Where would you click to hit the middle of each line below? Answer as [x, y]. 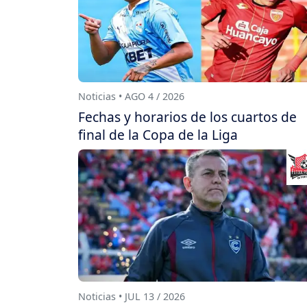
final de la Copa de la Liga [158, 135]
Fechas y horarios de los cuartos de [187, 117]
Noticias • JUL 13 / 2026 [132, 297]
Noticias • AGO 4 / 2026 [131, 97]
